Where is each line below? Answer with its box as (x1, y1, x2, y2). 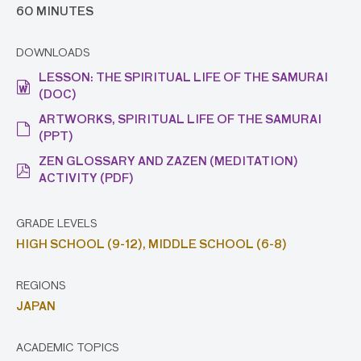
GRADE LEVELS (16, 218, 98, 230)
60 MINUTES (16, 6, 93, 19)
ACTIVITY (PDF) (39, 173, 134, 185)
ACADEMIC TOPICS (16, 342, 119, 355)
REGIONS (16, 280, 66, 293)
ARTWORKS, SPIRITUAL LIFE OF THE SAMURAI (39, 114, 322, 127)
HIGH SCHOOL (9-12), (16, 239, 148, 251)
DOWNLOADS (16, 48, 90, 60)
